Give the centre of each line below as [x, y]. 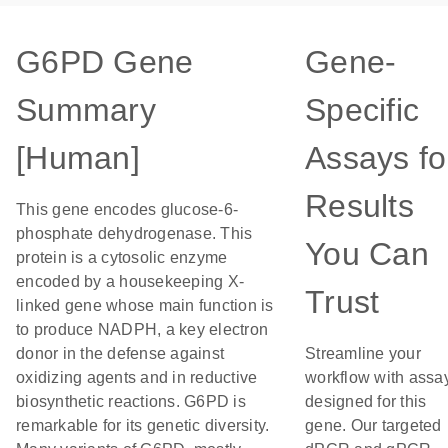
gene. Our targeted [373, 425]
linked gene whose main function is [145, 305]
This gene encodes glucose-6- [127, 209]
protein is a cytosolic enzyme [122, 257]
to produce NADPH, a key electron [142, 329]
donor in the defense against [120, 353]
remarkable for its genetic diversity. [143, 425]
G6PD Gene [105, 62]
